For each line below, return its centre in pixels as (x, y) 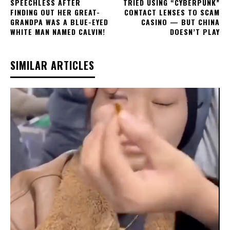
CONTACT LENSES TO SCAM (172, 12)
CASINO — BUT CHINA (180, 22)
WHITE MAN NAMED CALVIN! (58, 32)
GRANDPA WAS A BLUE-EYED (59, 22)
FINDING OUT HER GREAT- (55, 12)
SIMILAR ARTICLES (52, 65)
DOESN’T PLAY (195, 32)
